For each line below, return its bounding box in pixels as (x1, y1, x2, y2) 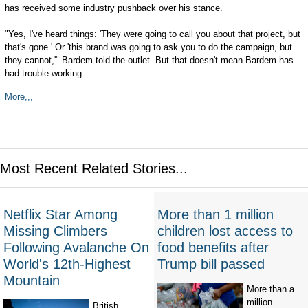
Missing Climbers (3, 223, 107, 239)
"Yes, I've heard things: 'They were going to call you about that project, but (4, 29, 300, 39)
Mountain (3, 273, 60, 289)
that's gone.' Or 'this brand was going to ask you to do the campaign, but (4, 42, 292, 52)
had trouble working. (4, 68, 85, 78)
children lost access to (157, 223, 293, 239)
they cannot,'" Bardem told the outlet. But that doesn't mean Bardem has (4, 55, 294, 65)
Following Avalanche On (3, 240, 149, 256)
